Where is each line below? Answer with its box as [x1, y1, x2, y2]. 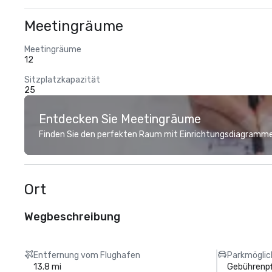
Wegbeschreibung [24, 210, 120, 223]
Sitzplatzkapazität [24, 75, 100, 85]
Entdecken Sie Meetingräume [39, 112, 201, 126]
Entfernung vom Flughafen [33, 250, 141, 260]
